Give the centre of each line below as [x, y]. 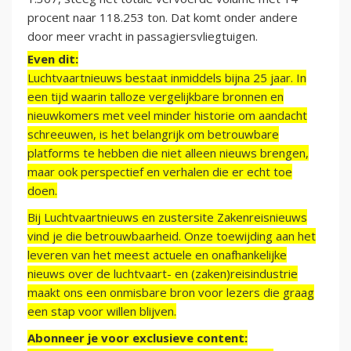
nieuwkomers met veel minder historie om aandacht [167, 116]
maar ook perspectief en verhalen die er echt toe [160, 172]
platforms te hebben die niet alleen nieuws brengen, [168, 153]
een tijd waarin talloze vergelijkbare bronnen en [156, 97]
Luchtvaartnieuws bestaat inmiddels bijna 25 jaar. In [167, 78]
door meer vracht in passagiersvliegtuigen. [143, 36]
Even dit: [53, 59]
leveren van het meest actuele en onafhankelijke [157, 255]
